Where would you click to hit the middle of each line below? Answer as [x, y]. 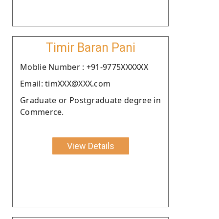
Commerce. [42, 112]
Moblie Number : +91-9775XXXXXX [84, 67]
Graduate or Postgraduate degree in [90, 100]
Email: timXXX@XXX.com [66, 83]
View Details [90, 146]
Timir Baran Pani [90, 47]
